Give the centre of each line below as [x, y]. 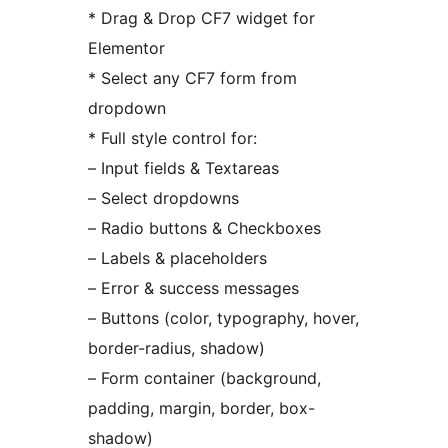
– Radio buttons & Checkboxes [204, 228]
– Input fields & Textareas [183, 168]
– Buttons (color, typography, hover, [223, 318]
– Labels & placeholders [177, 258]
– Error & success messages [193, 288]
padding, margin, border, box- [201, 408]
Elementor [126, 48]
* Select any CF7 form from [192, 78]
